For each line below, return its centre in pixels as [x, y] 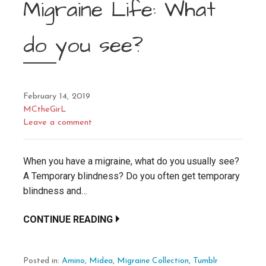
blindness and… [55, 191]
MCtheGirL [45, 109]
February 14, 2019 [57, 96]
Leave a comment [58, 122]
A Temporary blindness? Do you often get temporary [132, 176]
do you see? [83, 45]
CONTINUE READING [68, 219]
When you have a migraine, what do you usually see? [131, 161]
